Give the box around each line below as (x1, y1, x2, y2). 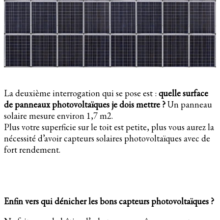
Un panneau (165, 98, 212, 110)
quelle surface (159, 87, 208, 99)
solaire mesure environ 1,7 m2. (4, 110, 113, 121)
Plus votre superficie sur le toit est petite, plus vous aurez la (4, 121, 214, 133)
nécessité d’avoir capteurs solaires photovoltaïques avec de (4, 132, 210, 144)
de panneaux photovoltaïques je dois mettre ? (4, 98, 165, 110)
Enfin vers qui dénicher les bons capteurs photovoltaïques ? (4, 195, 216, 207)
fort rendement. (4, 143, 60, 155)
